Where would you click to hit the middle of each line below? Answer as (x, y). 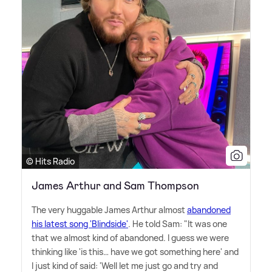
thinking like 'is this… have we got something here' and (135, 252)
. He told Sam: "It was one (178, 224)
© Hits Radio (50, 161)
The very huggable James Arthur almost (109, 210)
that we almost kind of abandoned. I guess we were (130, 238)
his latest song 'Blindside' (80, 224)
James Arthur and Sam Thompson (115, 186)
